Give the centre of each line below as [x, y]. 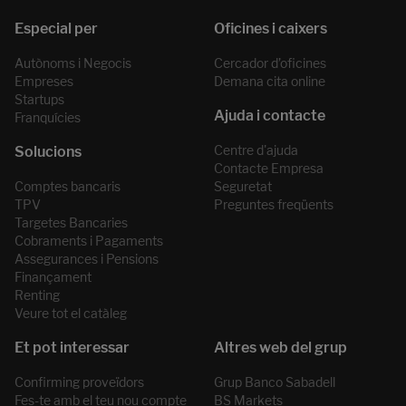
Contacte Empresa [269, 169]
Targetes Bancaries [71, 223]
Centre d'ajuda [256, 150]
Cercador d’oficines [270, 63]
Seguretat [243, 187]
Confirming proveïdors [79, 382]
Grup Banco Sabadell [275, 382]
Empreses [44, 82]
